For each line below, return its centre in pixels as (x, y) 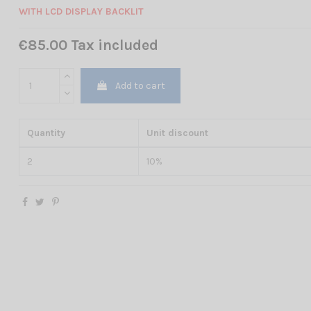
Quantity (46, 133)
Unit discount (177, 133)
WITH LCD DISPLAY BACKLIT (82, 11)
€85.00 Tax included (89, 45)
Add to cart (140, 85)
